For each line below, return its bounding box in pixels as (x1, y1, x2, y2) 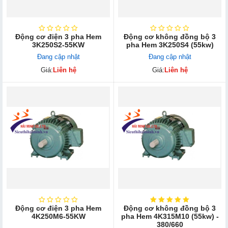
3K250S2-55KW (32, 40, 84, 49)
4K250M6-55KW (31, 212, 85, 220)
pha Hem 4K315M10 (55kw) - (121, 212, 219, 220)
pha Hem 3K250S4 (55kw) (126, 40, 214, 49)
